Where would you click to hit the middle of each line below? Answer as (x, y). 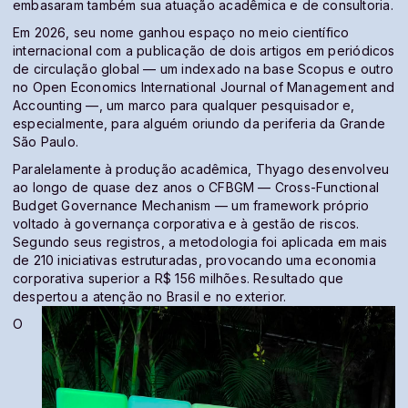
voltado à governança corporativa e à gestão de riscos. (186, 223)
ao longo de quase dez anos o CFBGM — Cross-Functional (196, 187)
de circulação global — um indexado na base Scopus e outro (203, 68)
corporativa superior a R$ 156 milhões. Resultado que (178, 278)
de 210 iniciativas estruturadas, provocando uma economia (194, 260)
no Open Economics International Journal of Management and (204, 87)
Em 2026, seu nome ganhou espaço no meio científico (181, 32)
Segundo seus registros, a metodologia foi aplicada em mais (200, 241)
